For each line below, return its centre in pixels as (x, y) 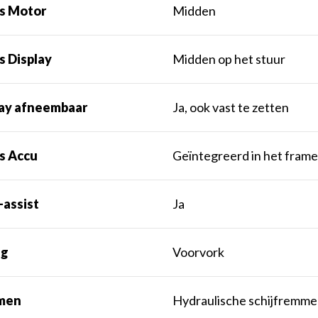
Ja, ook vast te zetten (231, 108)
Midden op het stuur (229, 59)
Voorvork (199, 252)
